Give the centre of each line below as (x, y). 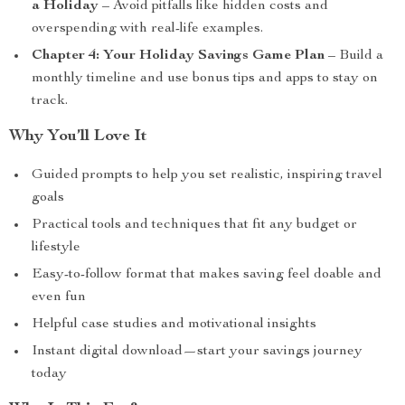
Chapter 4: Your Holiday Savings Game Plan (178, 56)
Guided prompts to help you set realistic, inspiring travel (207, 175)
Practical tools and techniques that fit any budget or (194, 225)
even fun (59, 297)
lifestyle (56, 248)
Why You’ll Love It (78, 137)
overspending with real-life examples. (147, 29)
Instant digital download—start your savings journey (197, 352)
